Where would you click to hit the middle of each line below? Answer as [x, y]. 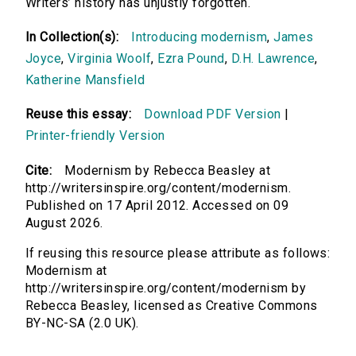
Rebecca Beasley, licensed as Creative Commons [172, 306]
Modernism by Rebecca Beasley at [168, 171]
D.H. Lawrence [273, 59]
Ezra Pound [191, 59]
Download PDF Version [213, 114]
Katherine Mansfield [85, 80]
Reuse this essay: [79, 114]
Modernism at [66, 271]
